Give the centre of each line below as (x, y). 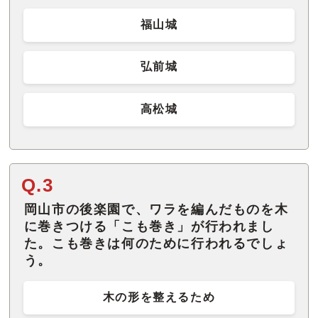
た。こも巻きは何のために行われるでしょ (156, 243)
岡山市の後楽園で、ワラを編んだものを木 (156, 209)
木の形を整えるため (159, 297)
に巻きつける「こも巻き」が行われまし (149, 226)
